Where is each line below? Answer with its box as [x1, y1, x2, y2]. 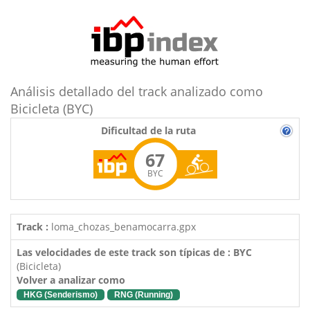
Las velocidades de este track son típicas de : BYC [17, 246, 252, 259]
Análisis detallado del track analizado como [10, 83, 263, 100]
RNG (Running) [114, 290, 173, 300]
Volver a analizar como [17, 273, 125, 286]
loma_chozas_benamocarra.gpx [48, 220, 196, 233]
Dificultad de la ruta [100, 124, 196, 137]
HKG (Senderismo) [24, 290, 98, 300]
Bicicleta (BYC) [10, 100, 93, 117]
